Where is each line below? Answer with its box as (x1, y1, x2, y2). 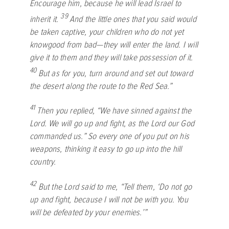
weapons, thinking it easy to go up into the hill (30, 144, 182, 155)
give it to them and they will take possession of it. (30, 52, 193, 63)
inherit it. (30, 14, 59, 25)
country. (30, 156, 56, 168)
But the (38, 181, 64, 192)
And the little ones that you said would (70, 14, 196, 25)
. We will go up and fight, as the (44, 118, 151, 129)
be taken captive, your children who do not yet (30, 27, 184, 38)
